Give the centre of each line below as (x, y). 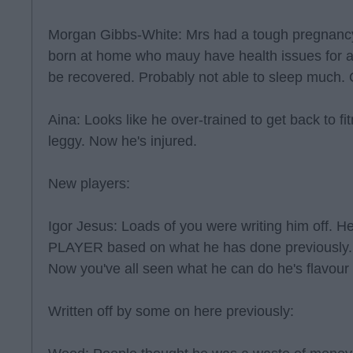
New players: (89, 184)
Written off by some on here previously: (171, 311)
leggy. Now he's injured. (123, 141)
